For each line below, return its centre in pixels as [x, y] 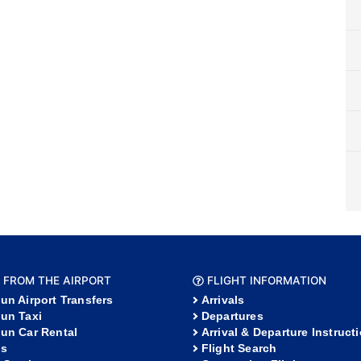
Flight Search [239, 349]
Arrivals [223, 300]
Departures [232, 316]
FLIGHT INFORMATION [265, 281]
